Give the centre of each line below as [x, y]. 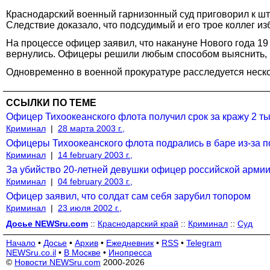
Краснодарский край [138, 223]
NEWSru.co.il [31, 252]
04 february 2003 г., [95, 181]
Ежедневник [130, 243]
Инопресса [130, 252]
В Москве [82, 252]
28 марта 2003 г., [91, 128]
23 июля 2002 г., [90, 208]
